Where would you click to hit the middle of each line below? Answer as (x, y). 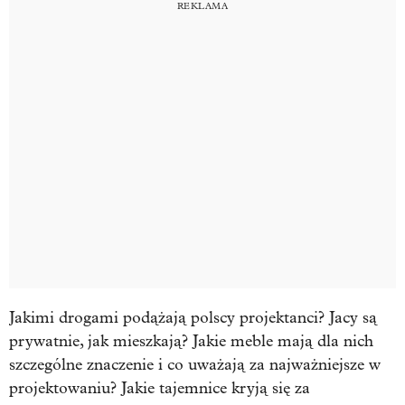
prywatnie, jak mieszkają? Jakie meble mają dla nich (191, 341)
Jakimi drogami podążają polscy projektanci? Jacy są (193, 317)
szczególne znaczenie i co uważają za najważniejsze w (195, 364)
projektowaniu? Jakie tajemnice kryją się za (160, 388)
